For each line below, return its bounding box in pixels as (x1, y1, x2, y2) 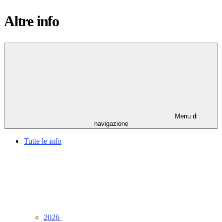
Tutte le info (24, 136, 61, 145)
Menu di (173, 112, 198, 120)
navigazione (94, 119, 128, 127)
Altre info (4, 13, 59, 30)
